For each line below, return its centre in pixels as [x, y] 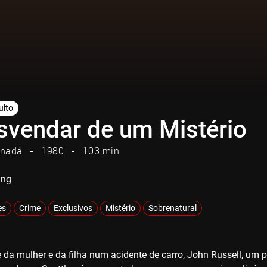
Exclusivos [73, 208]
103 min [101, 150]
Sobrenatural [173, 208]
